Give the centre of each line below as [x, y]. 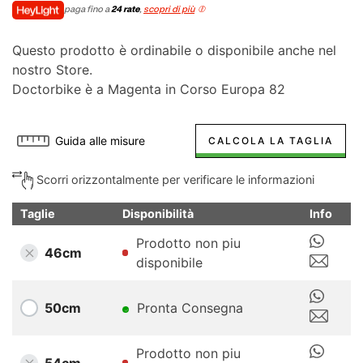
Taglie [38, 214]
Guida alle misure [100, 140]
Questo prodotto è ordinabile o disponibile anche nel [174, 50]
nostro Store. [52, 69]
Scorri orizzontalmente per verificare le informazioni [174, 179]
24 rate [125, 10]
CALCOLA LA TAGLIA [271, 140]
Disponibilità [158, 214]
